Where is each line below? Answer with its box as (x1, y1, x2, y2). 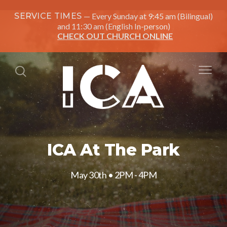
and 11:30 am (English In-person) (57, 21, 170, 31)
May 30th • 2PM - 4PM (70, 169, 157, 180)
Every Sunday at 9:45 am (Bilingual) (91, 11, 213, 21)
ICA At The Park (47, 139, 180, 159)
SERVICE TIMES (14, 11, 82, 21)
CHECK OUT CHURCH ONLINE (57, 31, 173, 41)
